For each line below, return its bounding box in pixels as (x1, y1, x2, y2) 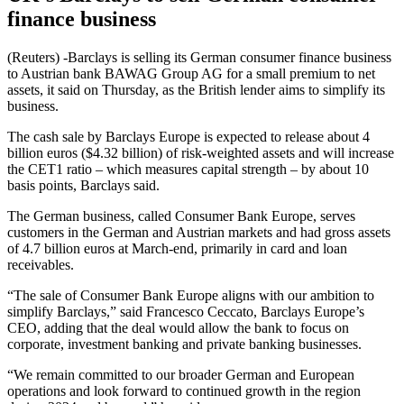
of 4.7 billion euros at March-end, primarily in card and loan (7, 240, 347, 256)
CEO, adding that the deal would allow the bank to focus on (7, 319, 349, 335)
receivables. (7, 256, 74, 272)
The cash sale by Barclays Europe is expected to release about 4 (7, 128, 370, 144)
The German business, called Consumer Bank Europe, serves (7, 207, 355, 224)
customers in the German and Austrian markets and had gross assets (7, 224, 390, 240)
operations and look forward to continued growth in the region (7, 382, 361, 399)
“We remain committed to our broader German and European (7, 366, 354, 382)
